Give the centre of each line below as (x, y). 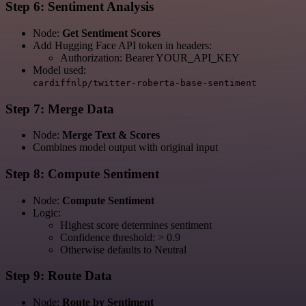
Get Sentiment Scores (111, 33)
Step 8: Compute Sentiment (82, 174)
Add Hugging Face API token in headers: (122, 45)
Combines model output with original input (125, 148)
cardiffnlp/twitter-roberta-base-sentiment (145, 83)
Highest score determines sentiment (136, 225)
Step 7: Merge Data (60, 109)
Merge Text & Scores (111, 135)
